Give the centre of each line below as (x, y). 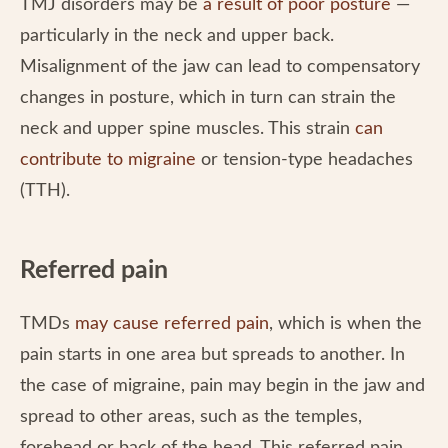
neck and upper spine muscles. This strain (187, 129)
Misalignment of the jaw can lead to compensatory (220, 67)
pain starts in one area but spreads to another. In (212, 355)
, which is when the (345, 324)
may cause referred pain (172, 324)
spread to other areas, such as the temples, (191, 417)
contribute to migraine (108, 160)
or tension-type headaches (304, 160)
